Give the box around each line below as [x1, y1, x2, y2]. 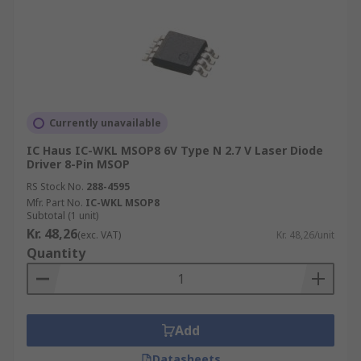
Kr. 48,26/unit [276, 228, 334, 242]
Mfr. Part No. [27, 196, 83, 210]
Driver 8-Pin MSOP [27, 156, 130, 172]
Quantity [27, 244, 85, 262]
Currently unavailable [49, 116, 161, 130]
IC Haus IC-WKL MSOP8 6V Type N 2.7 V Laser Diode [27, 143, 323, 158]
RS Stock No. [27, 180, 84, 193]
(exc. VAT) [77, 228, 121, 242]
